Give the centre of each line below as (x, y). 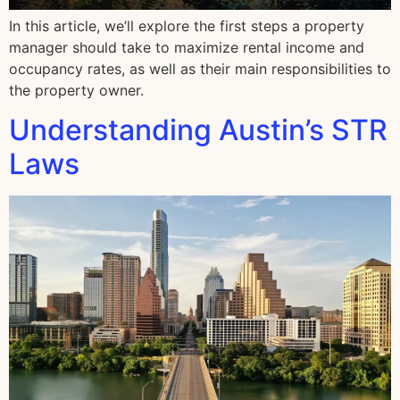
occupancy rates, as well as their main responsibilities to (200, 69)
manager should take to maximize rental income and (187, 48)
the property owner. (76, 91)
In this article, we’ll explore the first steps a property (187, 26)
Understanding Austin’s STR (198, 130)
